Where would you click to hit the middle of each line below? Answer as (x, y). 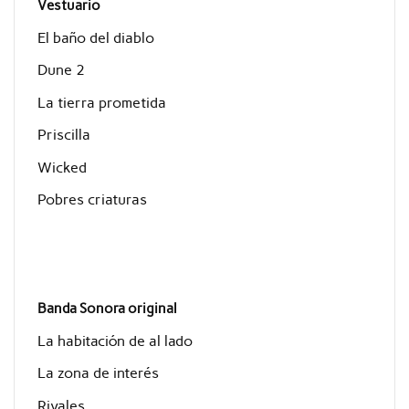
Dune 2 (61, 70)
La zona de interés (98, 373)
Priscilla (63, 135)
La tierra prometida (101, 102)
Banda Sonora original (107, 309)
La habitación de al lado (115, 341)
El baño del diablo (95, 37)
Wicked (62, 167)
